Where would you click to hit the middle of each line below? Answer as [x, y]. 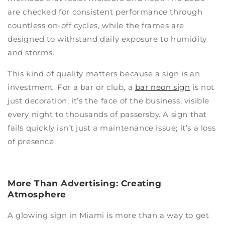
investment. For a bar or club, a [71, 87]
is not [202, 87]
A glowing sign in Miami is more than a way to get [108, 215]
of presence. [32, 141]
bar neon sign [162, 87]
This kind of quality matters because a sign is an [104, 73]
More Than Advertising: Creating [85, 183]
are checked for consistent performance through [105, 12]
